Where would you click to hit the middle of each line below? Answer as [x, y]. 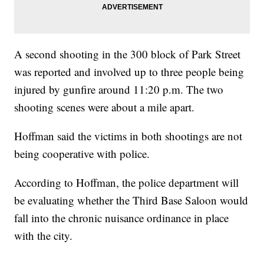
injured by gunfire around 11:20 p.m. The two [119, 90]
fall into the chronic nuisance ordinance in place [122, 218]
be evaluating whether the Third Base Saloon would [131, 200]
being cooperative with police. [82, 154]
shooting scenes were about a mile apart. [105, 107]
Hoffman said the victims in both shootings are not [128, 136]
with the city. [44, 236]
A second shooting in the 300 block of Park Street [128, 54]
